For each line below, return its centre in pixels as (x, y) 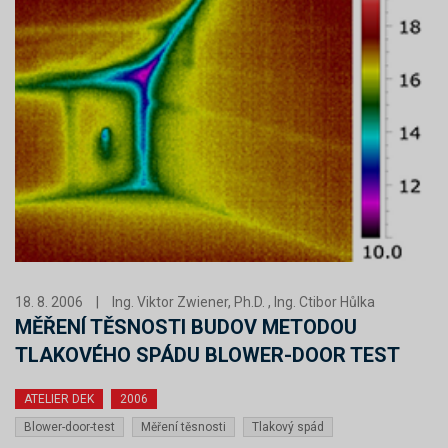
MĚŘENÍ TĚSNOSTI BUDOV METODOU (186, 326)
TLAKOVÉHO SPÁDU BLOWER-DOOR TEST (207, 354)
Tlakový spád (288, 426)
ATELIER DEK (59, 398)
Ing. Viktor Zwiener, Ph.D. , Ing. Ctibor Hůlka (243, 301)
